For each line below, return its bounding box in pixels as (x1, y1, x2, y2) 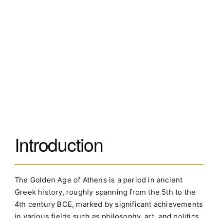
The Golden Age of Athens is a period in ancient (15, 175, 183, 184)
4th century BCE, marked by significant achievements (15, 200, 203, 209)
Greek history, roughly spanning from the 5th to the (15, 187, 196, 197)
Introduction (15, 131, 103, 158)
